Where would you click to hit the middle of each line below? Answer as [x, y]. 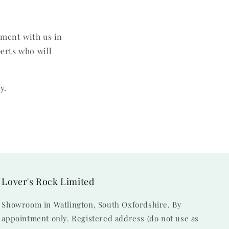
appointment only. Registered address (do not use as [100, 218]
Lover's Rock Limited [48, 181]
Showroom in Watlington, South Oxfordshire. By [92, 204]
